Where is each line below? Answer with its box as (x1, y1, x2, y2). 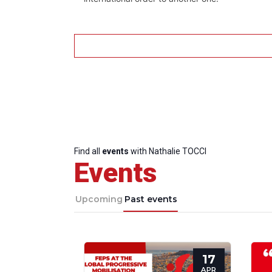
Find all (74, 146, 102, 157)
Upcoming (75, 194, 123, 205)
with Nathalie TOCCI (129, 146, 206, 157)
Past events (124, 194, 177, 205)
